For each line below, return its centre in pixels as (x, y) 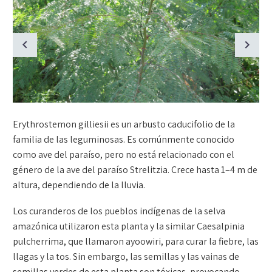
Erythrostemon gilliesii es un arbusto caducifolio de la (124, 124)
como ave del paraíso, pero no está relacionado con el (124, 155)
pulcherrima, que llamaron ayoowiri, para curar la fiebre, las (136, 241)
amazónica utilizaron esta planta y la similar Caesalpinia (129, 226)
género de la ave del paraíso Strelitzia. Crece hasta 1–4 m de (135, 170)
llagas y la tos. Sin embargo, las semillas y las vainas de (126, 256)
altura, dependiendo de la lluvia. (79, 185)
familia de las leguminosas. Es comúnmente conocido (124, 140)
